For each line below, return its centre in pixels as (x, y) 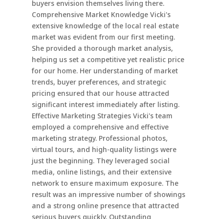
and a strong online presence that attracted (105, 206)
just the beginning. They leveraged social (100, 161)
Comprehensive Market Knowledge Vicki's (101, 15)
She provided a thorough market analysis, (102, 48)
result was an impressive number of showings (108, 195)
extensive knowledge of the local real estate (105, 26)
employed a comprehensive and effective (100, 127)
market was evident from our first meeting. (103, 37)
